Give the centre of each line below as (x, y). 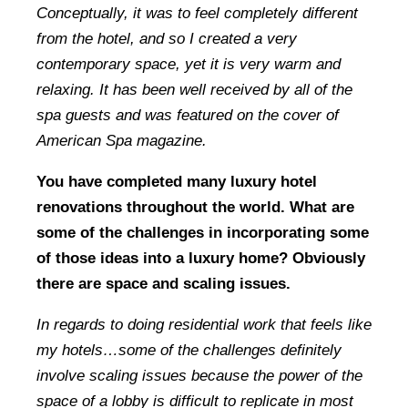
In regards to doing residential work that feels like (204, 324)
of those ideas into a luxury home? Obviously (201, 258)
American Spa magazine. (122, 141)
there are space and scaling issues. (163, 283)
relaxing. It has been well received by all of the (194, 90)
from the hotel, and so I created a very (167, 39)
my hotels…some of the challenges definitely (189, 350)
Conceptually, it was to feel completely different (197, 14)
